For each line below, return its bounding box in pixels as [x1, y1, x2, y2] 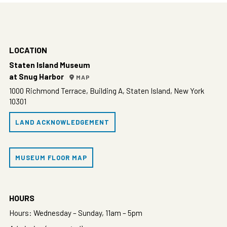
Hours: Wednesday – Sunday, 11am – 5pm [9, 208, 142, 217]
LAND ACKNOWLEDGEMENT [15, 118, 109, 126]
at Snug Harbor [9, 71, 67, 81]
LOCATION [9, 45, 47, 55]
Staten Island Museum [9, 60, 90, 69]
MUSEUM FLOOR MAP [15, 153, 87, 162]
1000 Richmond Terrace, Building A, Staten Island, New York [9, 86, 204, 95]
